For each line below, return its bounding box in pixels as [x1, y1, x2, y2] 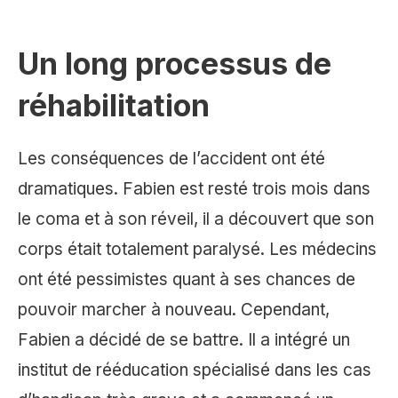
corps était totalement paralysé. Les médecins [18, 239, 377, 260]
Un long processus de [18, 45, 331, 83]
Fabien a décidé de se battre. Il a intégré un [18, 330, 350, 351]
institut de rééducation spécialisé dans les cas [18, 360, 371, 381]
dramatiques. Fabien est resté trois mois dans [18, 179, 370, 200]
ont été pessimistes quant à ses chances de [18, 269, 355, 291]
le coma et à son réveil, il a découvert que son [18, 209, 374, 230]
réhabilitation [18, 87, 210, 124]
